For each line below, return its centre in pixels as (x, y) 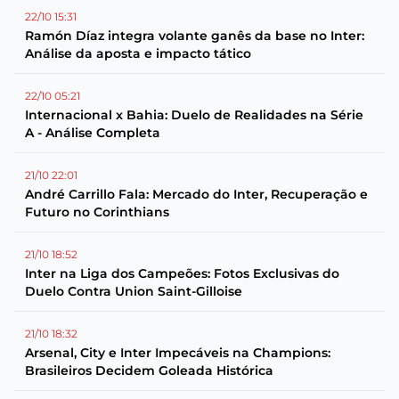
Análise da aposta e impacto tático (138, 53)
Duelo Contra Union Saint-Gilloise (134, 291)
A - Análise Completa (93, 133)
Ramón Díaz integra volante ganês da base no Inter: (195, 36)
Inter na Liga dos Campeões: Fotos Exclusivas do (182, 273)
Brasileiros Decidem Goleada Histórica (149, 370)
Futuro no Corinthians (97, 212)
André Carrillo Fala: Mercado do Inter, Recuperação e (196, 194)
